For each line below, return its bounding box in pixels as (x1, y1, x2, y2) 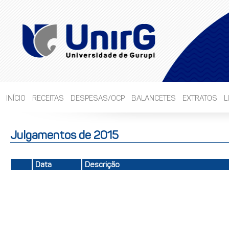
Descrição (85, 160, 120, 169)
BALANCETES (131, 94, 176, 103)
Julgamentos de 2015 (10, 128, 119, 142)
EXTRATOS (182, 94, 218, 103)
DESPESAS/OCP (71, 94, 125, 103)
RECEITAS (32, 94, 64, 103)
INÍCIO (6, 94, 26, 103)
